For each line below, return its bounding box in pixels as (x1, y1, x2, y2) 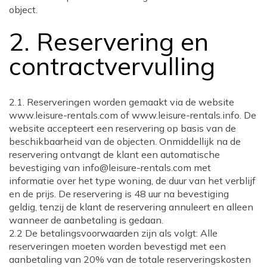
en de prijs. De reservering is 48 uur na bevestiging (9, 188, 229, 200)
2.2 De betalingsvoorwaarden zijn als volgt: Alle (9, 227, 218, 240)
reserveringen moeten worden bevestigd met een (9, 240, 226, 253)
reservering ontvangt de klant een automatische (9, 148, 220, 161)
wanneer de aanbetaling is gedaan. (9, 214, 163, 226)
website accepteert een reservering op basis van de (9, 122, 236, 135)
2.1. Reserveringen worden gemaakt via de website (9, 96, 234, 108)
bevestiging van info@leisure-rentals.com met (9, 162, 211, 174)
